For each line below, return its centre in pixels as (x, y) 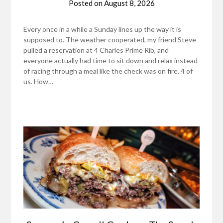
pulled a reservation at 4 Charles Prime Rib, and (96, 50)
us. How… (39, 81)
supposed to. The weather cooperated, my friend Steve (110, 39)
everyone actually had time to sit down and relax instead (111, 60)
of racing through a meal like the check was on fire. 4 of (108, 71)
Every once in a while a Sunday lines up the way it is (103, 29)
